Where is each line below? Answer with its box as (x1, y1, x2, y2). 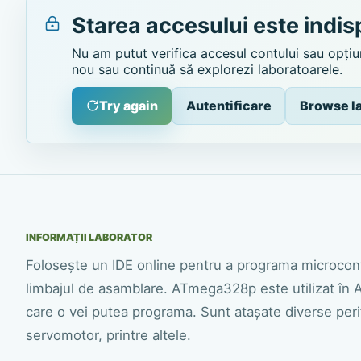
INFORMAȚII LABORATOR (26, 230, 152, 243)
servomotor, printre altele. (26, 326, 191, 343)
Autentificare (185, 98, 272, 114)
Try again (98, 98, 158, 114)
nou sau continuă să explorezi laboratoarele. (71, 60, 342, 77)
